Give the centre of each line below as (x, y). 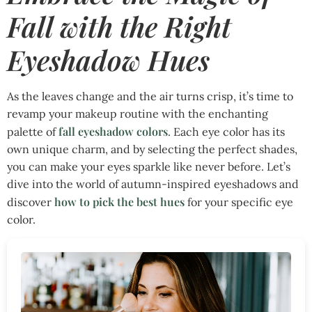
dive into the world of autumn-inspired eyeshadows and (153, 184)
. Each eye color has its (226, 131)
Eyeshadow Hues (108, 59)
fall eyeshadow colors (112, 131)
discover (29, 202)
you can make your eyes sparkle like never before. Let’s (149, 166)
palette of (31, 131)
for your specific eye (239, 202)
